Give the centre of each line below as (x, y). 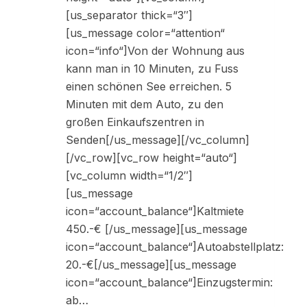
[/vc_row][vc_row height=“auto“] (151, 158)
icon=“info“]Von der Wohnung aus (155, 51)
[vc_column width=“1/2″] (129, 176)
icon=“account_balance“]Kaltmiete (155, 211)
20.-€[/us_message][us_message (151, 265)
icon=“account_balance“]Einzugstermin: (169, 283)
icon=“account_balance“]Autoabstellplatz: (175, 247)
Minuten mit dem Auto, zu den (145, 105)
